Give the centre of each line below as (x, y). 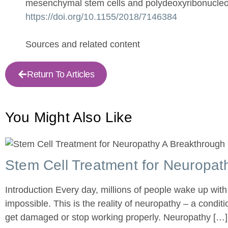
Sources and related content (83, 45)
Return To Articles (61, 75)
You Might (37, 118)
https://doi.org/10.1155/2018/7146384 (101, 17)
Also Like (101, 118)
